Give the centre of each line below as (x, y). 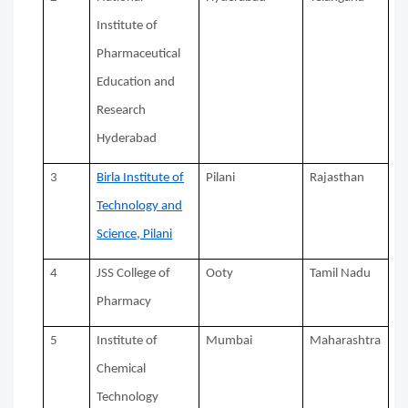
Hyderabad (127, 139)
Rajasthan (337, 178)
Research (122, 111)
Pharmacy (124, 302)
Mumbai (229, 342)
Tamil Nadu (341, 274)
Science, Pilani (135, 235)
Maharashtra (346, 342)
